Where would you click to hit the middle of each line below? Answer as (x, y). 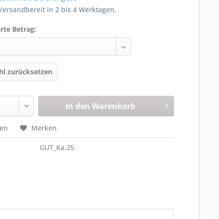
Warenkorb (113, 106)
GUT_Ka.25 (57, 147)
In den (77, 106)
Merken (44, 128)
